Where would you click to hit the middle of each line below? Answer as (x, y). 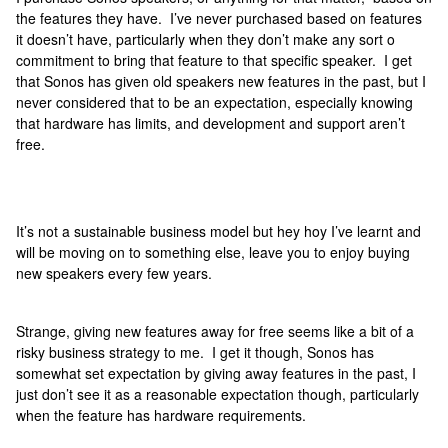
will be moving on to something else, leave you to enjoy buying (213, 252)
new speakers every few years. (116, 273)
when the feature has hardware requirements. (161, 415)
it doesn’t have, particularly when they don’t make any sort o (205, 39)
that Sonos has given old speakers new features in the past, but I (221, 81)
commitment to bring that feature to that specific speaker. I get (214, 60)
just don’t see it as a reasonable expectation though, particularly (217, 394)
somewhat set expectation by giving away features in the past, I (216, 373)
